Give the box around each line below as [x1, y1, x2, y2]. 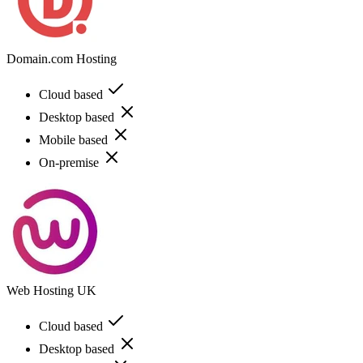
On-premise [39, 155, 102, 169]
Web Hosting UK [6, 283, 96, 297]
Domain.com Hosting [6, 51, 117, 66]
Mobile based [39, 132, 111, 147]
